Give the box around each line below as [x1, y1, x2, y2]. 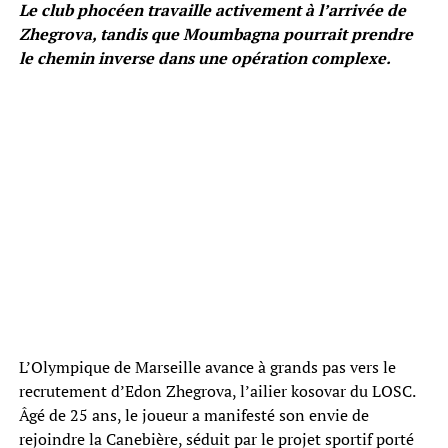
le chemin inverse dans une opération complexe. [18, 47, 391, 70]
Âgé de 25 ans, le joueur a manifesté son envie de [18, 404, 369, 427]
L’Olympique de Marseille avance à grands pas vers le [18, 356, 396, 379]
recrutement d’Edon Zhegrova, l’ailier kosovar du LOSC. [18, 380, 415, 403]
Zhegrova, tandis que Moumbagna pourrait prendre [18, 23, 413, 46]
